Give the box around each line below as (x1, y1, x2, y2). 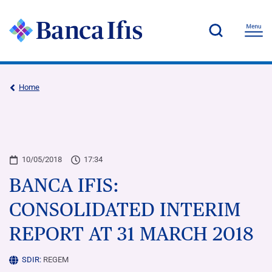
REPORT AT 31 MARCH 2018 (9, 222, 254, 245)
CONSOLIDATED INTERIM (9, 197, 240, 220)
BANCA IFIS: (9, 173, 119, 196)
